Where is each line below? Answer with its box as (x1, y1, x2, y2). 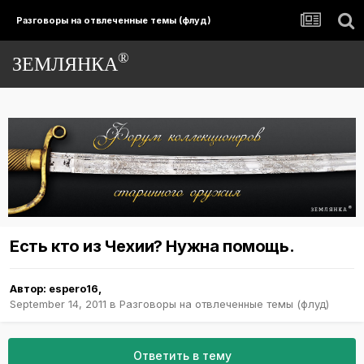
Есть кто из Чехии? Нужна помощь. (10, 236, 295, 256)
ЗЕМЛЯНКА (12, 54, 118, 75)
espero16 (49, 281, 98, 295)
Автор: (10, 281, 49, 295)
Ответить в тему (132, 348, 232, 362)
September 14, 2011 (10, 297, 106, 310)
